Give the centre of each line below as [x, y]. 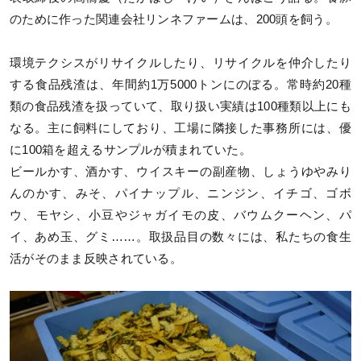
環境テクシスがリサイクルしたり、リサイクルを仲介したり [180, 62]
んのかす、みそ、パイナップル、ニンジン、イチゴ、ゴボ [180, 193]
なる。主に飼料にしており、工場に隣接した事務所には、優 [180, 128]
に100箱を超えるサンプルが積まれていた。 [131, 149]
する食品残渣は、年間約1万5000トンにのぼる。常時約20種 [180, 84]
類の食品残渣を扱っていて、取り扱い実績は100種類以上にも [180, 106]
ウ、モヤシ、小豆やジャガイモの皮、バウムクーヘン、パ [180, 215]
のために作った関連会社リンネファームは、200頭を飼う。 [174, 20]
